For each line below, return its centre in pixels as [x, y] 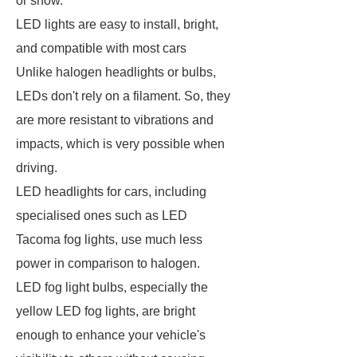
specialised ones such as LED [102, 216]
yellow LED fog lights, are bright [106, 311]
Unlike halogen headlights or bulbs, [116, 72]
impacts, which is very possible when [120, 144]
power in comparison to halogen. [108, 263]
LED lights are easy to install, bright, [117, 24]
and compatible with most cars [101, 48]
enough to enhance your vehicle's [111, 335]
